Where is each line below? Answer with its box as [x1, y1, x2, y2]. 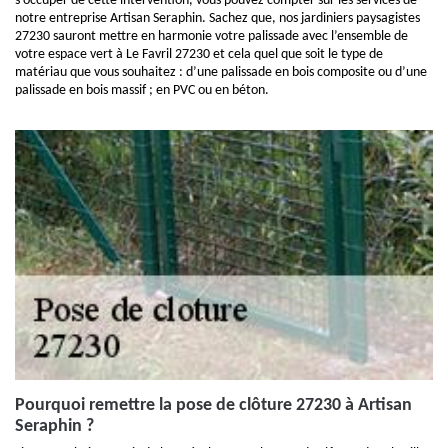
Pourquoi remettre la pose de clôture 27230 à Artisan [15, 396, 412, 415]
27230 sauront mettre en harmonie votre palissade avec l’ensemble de [15, 29, 408, 44]
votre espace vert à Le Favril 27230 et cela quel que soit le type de [15, 47, 383, 62]
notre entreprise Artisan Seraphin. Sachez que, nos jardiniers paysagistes [15, 11, 420, 26]
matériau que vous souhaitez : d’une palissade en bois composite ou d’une [15, 65, 427, 80]
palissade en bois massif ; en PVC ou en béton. [15, 83, 269, 98]
